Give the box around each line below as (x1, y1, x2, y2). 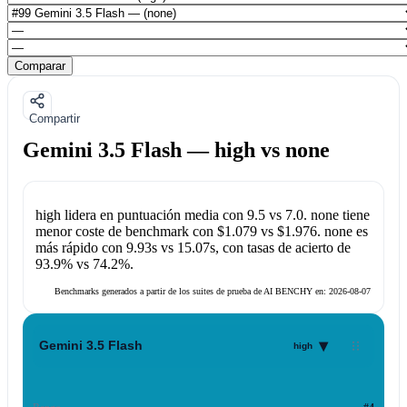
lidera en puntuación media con (60, 207, 247, 223)
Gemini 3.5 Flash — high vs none (23, 137, 330, 162)
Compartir (29, 111, 80, 125)
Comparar (15, 58, 65, 73)
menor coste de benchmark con (35, 223, 217, 240)
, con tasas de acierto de (214, 240, 351, 256)
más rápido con (35, 240, 126, 256)
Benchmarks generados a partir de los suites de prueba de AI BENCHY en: (55, 286, 329, 297)
